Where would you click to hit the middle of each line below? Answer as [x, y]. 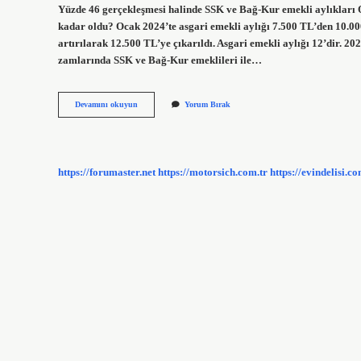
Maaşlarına [157, 127]
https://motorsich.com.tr [213, 172]
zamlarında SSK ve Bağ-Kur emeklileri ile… [160, 60]
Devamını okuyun [106, 105]
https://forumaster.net [107, 172]
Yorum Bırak [207, 105]
